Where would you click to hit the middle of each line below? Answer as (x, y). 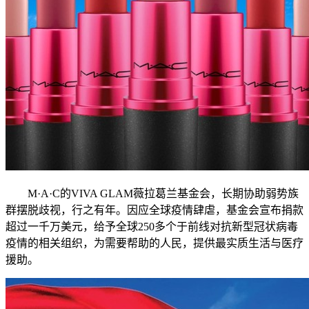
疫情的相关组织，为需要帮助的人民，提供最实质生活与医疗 (154, 243)
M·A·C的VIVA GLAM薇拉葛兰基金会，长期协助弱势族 (152, 194)
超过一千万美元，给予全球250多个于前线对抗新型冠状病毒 (152, 227)
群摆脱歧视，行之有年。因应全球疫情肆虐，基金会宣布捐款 (154, 210)
